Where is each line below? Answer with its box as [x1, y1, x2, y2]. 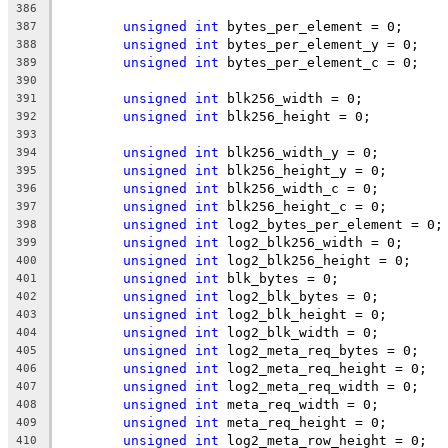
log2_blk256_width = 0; [219, 234, 403, 250]
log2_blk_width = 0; [219, 324, 379, 340]
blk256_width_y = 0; [219, 144, 379, 160]
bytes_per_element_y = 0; [219, 36, 419, 52]
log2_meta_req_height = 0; [219, 360, 427, 376]
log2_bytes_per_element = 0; [219, 216, 443, 232]
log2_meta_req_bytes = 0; [219, 342, 419, 358]
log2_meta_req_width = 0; [219, 378, 419, 394]
